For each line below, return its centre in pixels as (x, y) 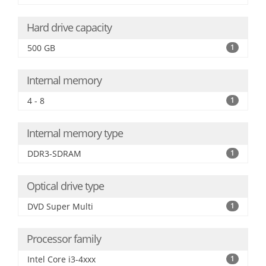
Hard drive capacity (69, 27)
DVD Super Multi (60, 206)
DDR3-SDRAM (54, 153)
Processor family (64, 239)
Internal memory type (75, 133)
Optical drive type (65, 186)
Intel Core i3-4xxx (61, 259)
